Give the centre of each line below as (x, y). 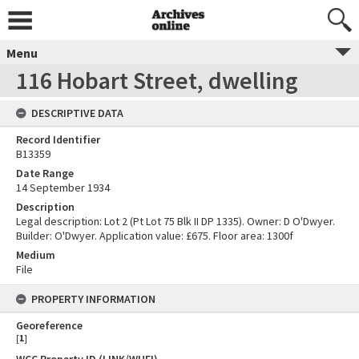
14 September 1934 (63, 188)
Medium (36, 255)
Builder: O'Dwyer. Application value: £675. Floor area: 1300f (155, 236)
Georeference (49, 325)
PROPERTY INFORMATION (93, 299)
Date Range (45, 173)
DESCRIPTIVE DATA (77, 113)
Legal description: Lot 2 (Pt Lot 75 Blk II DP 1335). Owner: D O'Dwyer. (175, 221)
